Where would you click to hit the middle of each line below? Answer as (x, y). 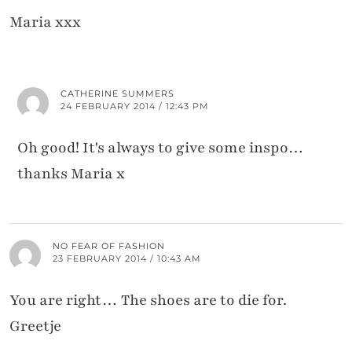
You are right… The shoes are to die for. (148, 300)
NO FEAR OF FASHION (109, 246)
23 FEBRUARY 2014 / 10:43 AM (127, 258)
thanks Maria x (71, 173)
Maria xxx (45, 22)
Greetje (35, 326)
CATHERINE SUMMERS (117, 93)
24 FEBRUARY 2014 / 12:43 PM (135, 106)
